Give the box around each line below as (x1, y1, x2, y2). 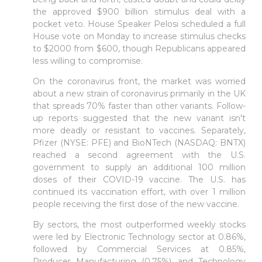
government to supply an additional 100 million (33, 161, 246, 173)
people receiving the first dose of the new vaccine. (33, 198, 239, 209)
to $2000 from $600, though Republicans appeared (33, 43, 246, 54)
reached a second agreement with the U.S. (33, 149, 246, 160)
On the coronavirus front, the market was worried (33, 75, 246, 87)
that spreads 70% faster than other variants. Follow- (33, 100, 246, 111)
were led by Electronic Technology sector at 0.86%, (33, 231, 246, 242)
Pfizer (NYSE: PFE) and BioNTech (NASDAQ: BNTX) (33, 137, 246, 148)
